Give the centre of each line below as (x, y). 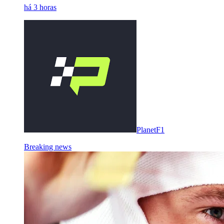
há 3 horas (40, 7)
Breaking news (48, 147)
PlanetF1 (150, 130)
